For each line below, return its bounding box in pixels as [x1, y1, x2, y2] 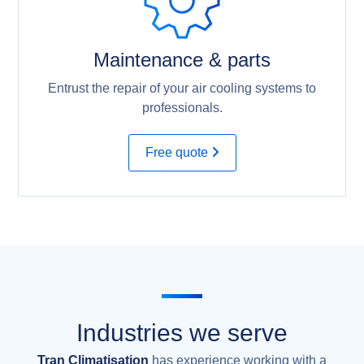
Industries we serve [76, 319, 288, 347]
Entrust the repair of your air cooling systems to [48, 81, 316, 96]
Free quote [145, 145, 211, 160]
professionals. [141, 101, 223, 115]
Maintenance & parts [93, 49, 271, 71]
